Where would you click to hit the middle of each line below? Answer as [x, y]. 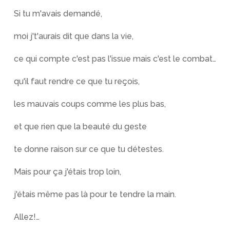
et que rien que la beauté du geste [80, 127]
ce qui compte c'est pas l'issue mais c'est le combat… [115, 59]
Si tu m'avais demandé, [58, 14]
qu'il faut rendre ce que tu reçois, [76, 81]
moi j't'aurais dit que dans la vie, [73, 36]
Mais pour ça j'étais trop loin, [67, 172]
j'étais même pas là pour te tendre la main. [95, 194]
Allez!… [26, 217]
